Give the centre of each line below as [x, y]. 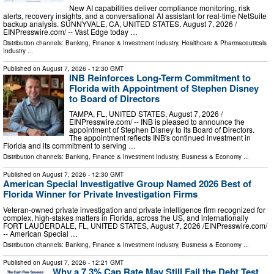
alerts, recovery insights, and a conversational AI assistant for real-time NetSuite [135, 15]
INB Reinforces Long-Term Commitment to [160, 77]
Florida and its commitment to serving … [69, 146]
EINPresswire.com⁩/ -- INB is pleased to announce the [157, 122]
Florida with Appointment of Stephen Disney [164, 88]
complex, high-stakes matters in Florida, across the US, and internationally [126, 217]
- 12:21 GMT [105, 262]
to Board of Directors [114, 98]
